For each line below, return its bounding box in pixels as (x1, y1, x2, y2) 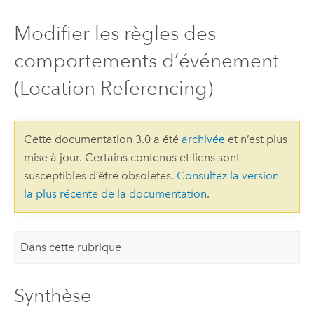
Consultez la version (176, 168, 279, 182)
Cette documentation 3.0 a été (23, 132, 182, 146)
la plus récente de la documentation (23, 186, 207, 200)
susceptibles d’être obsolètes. (23, 168, 177, 182)
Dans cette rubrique (20, 240, 122, 254)
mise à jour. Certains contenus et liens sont (23, 150, 240, 164)
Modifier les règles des (13, 22, 216, 46)
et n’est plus (224, 132, 287, 146)
